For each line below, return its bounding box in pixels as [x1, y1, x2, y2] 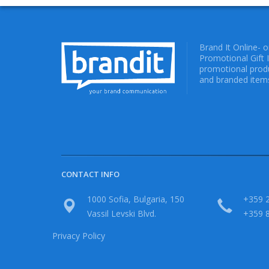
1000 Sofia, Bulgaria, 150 [87, 193, 185, 205]
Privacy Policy [52, 229, 105, 241]
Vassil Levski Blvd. [87, 207, 157, 219]
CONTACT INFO [61, 168, 119, 180]
